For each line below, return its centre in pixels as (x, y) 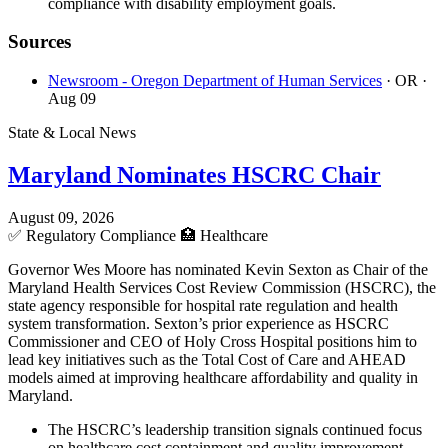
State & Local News (72, 133)
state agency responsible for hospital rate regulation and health (203, 305)
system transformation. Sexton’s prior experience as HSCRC (198, 323)
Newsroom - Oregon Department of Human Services (215, 81)
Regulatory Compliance (101, 235)
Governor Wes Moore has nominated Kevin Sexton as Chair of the (218, 269)
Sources (39, 42)
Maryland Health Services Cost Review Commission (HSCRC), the (222, 287)
